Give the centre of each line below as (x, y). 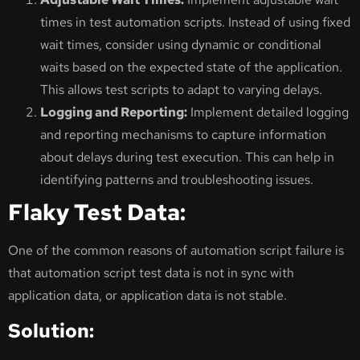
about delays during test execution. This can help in (187, 157)
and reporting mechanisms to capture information (183, 135)
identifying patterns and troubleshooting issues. (177, 180)
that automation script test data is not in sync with (151, 273)
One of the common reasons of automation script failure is (176, 250)
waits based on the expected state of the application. (191, 67)
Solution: (51, 331)
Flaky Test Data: (97, 212)
